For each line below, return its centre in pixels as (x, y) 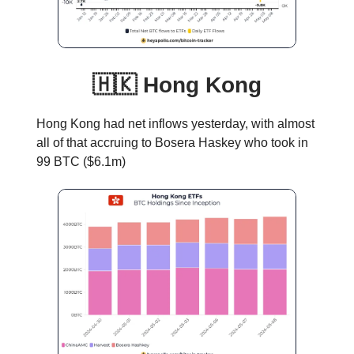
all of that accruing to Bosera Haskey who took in (172, 142)
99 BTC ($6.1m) (81, 161)
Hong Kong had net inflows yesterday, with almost (175, 123)
